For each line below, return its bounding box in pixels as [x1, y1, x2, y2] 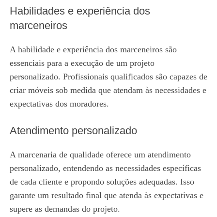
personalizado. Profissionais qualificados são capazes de [10, 72, 207, 81]
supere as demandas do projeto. [10, 204, 120, 214]
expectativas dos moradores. [10, 99, 109, 108]
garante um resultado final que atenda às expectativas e [10, 190, 203, 200]
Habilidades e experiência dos [10, 5, 150, 17]
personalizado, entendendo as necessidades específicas [10, 163, 201, 173]
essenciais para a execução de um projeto [10, 58, 155, 68]
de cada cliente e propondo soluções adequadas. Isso [10, 177, 194, 186]
